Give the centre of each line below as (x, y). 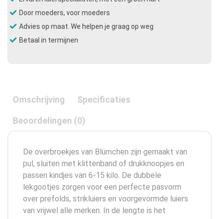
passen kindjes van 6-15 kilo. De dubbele (92, 175)
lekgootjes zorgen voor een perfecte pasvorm (102, 187)
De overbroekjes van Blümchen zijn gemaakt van (105, 152)
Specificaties (104, 99)
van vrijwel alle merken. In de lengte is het (94, 210)
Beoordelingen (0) (49, 120)
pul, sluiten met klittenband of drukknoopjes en (104, 163)
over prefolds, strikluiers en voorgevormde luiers (106, 198)
